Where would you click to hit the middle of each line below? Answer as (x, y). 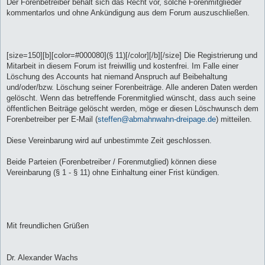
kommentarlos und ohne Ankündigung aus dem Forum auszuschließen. (128, 13)
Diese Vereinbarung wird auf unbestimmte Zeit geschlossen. (109, 141)
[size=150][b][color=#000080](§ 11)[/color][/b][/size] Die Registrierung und (132, 56)
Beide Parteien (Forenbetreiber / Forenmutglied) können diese (112, 162)
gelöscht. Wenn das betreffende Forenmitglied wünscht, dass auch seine (131, 98)
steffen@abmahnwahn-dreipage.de (157, 119)
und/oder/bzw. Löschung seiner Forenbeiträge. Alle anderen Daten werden (132, 88)
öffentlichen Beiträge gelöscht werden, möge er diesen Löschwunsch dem (132, 109)
